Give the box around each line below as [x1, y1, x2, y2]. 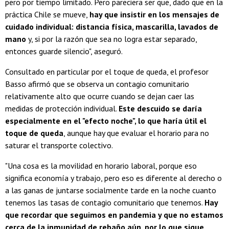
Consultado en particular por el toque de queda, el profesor [5, 66, 209, 77]
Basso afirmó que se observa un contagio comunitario [5, 78, 189, 89]
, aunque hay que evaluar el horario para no [63, 127, 209, 138]
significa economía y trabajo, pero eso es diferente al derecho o [5, 172, 222, 183]
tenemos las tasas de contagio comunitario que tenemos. [5, 197, 204, 208]
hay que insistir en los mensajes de [89, 9, 219, 19]
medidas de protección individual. [5, 103, 119, 113]
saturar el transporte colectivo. [5, 140, 113, 150]
